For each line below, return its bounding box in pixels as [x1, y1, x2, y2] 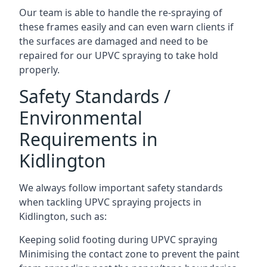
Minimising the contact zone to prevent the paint [19, 247, 240, 260]
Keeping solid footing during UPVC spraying [19, 232, 218, 246]
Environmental [19, 105, 142, 130]
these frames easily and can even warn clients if [19, 20, 234, 33]
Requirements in [19, 126, 158, 151]
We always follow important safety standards [19, 181, 223, 194]
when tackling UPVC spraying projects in [19, 195, 201, 209]
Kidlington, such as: [19, 209, 107, 223]
